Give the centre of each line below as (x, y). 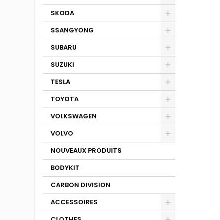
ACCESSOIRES (74, 202)
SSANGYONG (72, 30)
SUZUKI (62, 65)
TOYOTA (65, 99)
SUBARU (64, 47)
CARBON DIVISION (81, 185)
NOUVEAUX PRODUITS (86, 151)
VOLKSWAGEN (74, 116)
